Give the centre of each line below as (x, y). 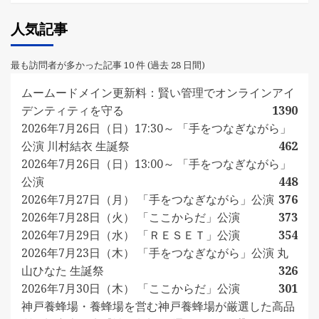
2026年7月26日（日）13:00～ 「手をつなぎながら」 (156, 163)
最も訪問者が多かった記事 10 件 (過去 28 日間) (108, 64)
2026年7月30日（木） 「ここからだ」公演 (131, 288)
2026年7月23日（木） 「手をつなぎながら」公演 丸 (155, 252)
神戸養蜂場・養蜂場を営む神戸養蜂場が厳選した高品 (158, 306)
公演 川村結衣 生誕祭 (75, 146)
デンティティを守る (73, 110)
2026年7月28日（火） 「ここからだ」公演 (131, 217)
